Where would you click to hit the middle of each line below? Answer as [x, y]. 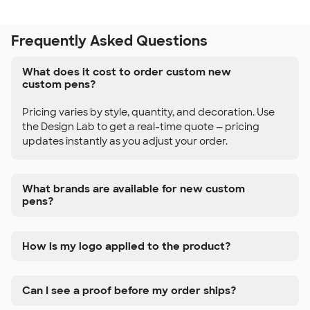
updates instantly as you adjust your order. [125, 141]
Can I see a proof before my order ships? [129, 290]
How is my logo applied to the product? [126, 246]
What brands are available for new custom [134, 189]
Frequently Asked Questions [109, 41]
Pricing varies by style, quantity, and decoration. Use [148, 112]
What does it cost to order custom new [127, 72]
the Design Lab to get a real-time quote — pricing [141, 126]
